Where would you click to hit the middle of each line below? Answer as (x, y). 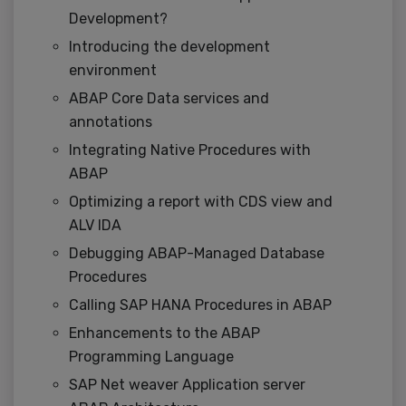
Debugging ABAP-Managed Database (197, 254)
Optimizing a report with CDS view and (201, 202)
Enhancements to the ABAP (164, 333)
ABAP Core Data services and (169, 99)
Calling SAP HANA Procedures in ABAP (200, 305)
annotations (111, 122)
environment (113, 71)
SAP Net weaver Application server (187, 385)
